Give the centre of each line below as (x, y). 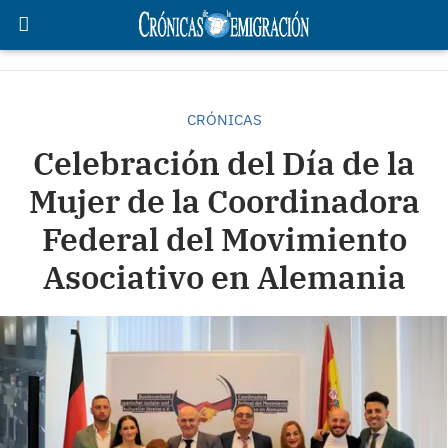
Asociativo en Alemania (224, 277)
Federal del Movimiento (224, 239)
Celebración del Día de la (224, 163)
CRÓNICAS (224, 119)
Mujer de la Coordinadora (224, 201)
